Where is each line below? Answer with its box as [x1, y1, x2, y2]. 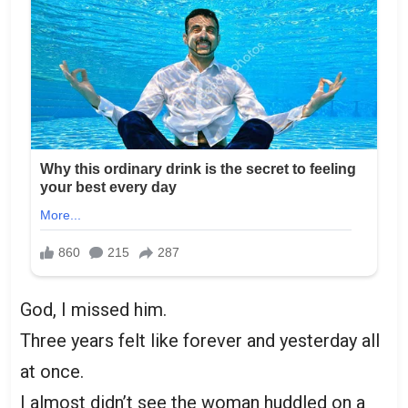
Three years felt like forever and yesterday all [20, 329, 380, 352]
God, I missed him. [20, 298, 167, 321]
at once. [20, 360, 84, 382]
